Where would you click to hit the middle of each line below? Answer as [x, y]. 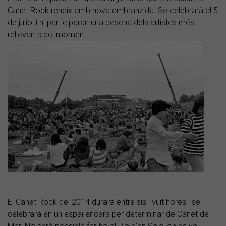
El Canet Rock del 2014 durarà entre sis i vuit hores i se [104, 202]
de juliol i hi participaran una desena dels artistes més [101, 22]
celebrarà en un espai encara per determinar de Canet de [108, 214]
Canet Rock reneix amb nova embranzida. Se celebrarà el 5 [113, 10]
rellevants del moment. [49, 34]
